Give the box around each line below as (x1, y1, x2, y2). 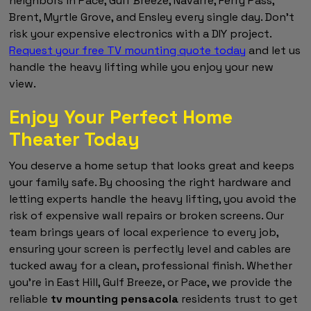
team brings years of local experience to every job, (9, 225, 279, 240)
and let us (246, 43, 301, 58)
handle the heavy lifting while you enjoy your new (9, 60, 274, 75)
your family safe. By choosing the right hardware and (9, 175, 292, 190)
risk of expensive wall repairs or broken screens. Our (9, 208, 285, 224)
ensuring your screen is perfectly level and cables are (9, 242, 292, 257)
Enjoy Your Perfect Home (9, 105, 233, 130)
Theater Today (9, 127, 140, 152)
